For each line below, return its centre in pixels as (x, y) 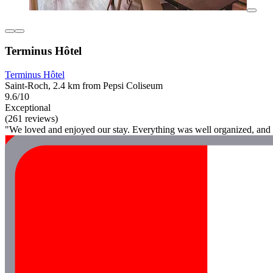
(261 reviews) (31, 119)
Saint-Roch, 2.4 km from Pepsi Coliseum (84, 86)
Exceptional (28, 108)
